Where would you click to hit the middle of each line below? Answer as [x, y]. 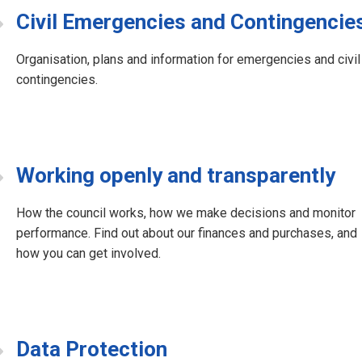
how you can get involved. [88, 254]
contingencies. [57, 80]
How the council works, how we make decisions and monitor [186, 213]
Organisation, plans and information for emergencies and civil [188, 60]
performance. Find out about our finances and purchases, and [187, 234]
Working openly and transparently [176, 176]
